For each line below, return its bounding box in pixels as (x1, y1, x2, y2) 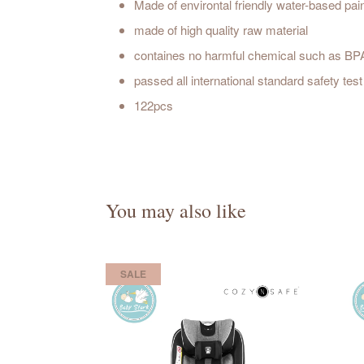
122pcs (134, 97, 173, 115)
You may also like (106, 197, 246, 224)
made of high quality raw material (134, 21, 308, 39)
